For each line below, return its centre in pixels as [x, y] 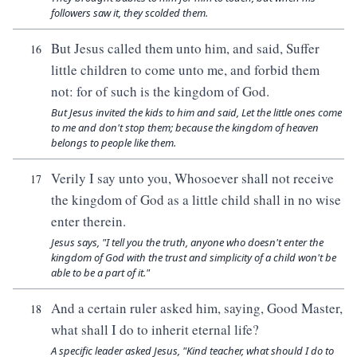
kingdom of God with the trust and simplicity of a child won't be [194, 257]
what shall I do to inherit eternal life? [155, 330]
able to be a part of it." [100, 273]
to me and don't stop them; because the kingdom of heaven [185, 127]
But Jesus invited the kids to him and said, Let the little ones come [196, 112]
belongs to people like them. [114, 143]
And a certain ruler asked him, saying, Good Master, [197, 308]
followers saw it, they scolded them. [129, 13]
